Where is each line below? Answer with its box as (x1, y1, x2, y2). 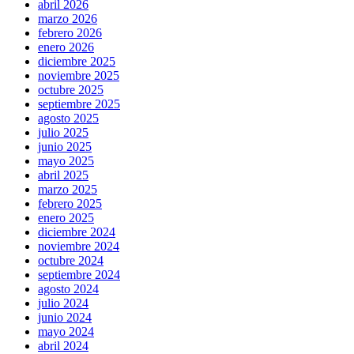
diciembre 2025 (38, 54, 115, 68)
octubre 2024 (38, 253, 104, 267)
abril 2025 (38, 168, 88, 182)
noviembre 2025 (38, 68, 119, 82)
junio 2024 (38, 310, 92, 324)
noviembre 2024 (38, 239, 119, 253)
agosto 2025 (38, 111, 99, 125)
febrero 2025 (38, 196, 102, 210)
